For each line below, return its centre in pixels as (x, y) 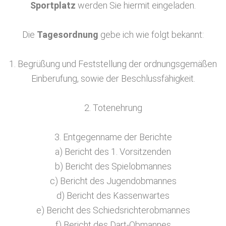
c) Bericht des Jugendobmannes (113, 181)
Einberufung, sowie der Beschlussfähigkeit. (113, 78)
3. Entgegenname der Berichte (113, 137)
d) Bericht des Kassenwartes (113, 195)
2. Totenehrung (113, 108)
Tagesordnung (68, 35)
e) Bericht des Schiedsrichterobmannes (113, 210)
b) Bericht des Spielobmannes (113, 166)
